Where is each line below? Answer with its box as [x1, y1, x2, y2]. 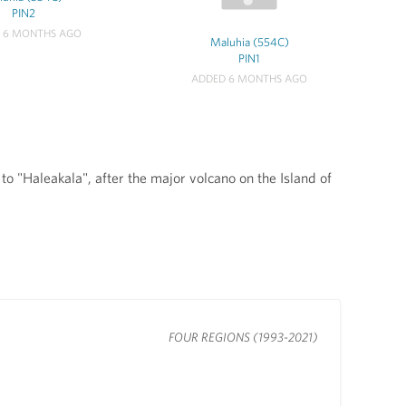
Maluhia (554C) [209, 34, 289, 49]
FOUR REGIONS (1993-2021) [169, 329, 318, 344]
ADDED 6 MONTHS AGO [191, 72, 308, 85]
